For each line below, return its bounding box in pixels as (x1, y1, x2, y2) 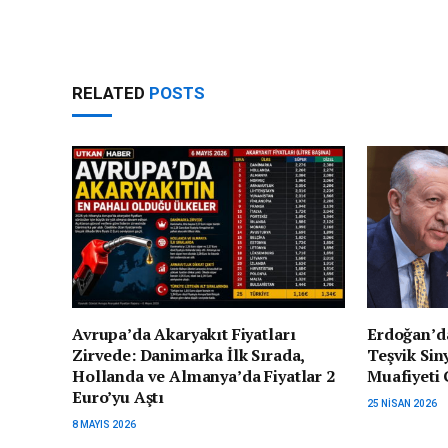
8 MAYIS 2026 (72, 419, 136, 431)
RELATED (72, 82, 149, 103)
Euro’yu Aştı (72, 386, 165, 409)
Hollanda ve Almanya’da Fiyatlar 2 (72, 365, 335, 388)
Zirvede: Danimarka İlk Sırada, (72, 344, 305, 367)
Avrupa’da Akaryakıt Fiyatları (72, 323, 296, 346)
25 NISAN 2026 (367, 398, 437, 410)
